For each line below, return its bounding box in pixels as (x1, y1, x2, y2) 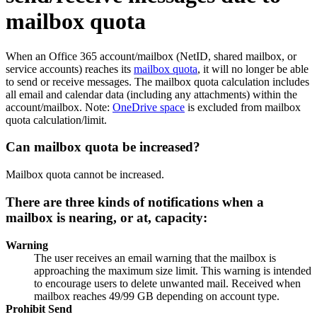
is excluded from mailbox (185, 100, 301, 113)
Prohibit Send (6, 302, 72, 315)
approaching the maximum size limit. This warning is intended (34, 264, 311, 277)
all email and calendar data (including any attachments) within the (6, 88, 297, 100)
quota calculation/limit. (6, 113, 107, 126)
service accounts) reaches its (6, 62, 134, 75)
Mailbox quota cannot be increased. (6, 168, 164, 181)
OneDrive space (113, 100, 185, 113)
